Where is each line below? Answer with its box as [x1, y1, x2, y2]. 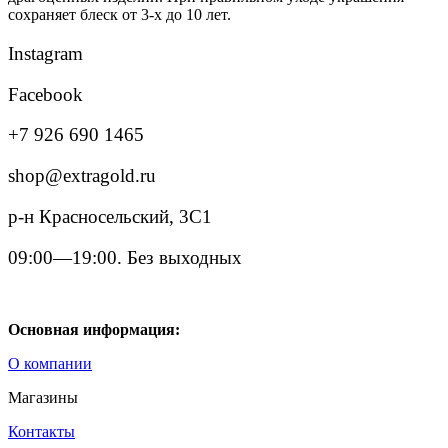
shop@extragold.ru [8, 165, 156, 187]
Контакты [8, 423, 75, 441]
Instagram [8, 43, 83, 64]
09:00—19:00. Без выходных [8, 246, 242, 268]
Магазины [8, 389, 78, 407]
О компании [8, 355, 92, 373]
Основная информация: [8, 321, 180, 339]
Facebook [8, 83, 83, 105]
